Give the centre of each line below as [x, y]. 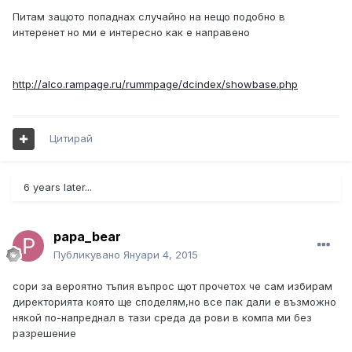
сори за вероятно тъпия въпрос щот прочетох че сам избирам [172, 286]
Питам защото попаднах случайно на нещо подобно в [149, 17]
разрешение [44, 334]
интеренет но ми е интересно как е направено [131, 33]
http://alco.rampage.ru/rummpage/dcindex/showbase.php [155, 84]
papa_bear [87, 237]
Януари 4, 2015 [161, 255]
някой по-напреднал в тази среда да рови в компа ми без [162, 318]
